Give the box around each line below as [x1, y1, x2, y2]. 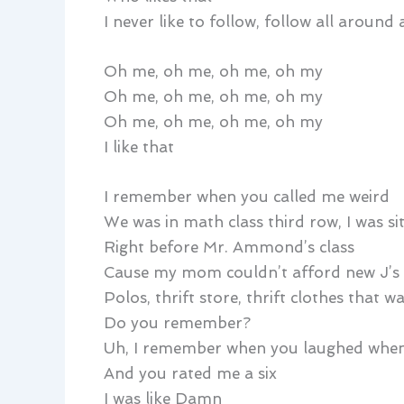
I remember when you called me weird [103, 188, 390, 207]
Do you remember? [103, 314, 251, 333]
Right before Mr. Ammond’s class [103, 238, 354, 257]
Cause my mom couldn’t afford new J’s [103, 263, 399, 282]
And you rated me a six [103, 364, 277, 383]
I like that [103, 137, 174, 156]
